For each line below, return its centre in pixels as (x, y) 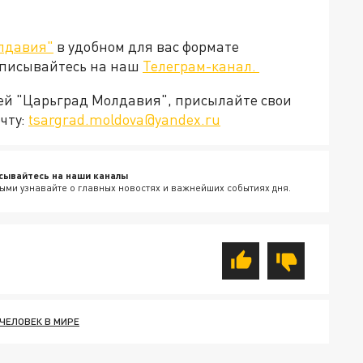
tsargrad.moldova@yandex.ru (124, 120)
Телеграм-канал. (201, 66)
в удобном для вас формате (146, 47)
